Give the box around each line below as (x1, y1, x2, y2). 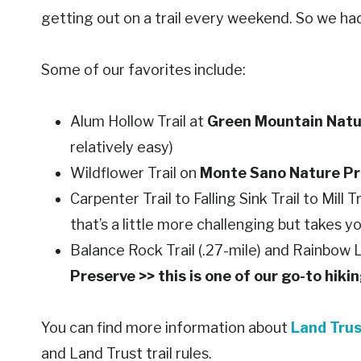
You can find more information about (41, 319, 291, 337)
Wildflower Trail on (70, 164, 200, 182)
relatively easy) (70, 139, 173, 156)
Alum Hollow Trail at (70, 113, 207, 131)
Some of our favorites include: (41, 61, 246, 79)
